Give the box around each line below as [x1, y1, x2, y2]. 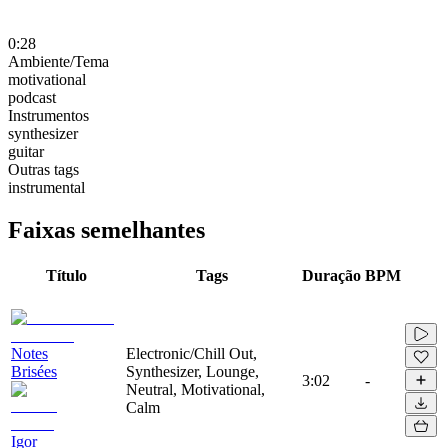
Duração [302, 266, 361, 284]
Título [46, 266, 87, 284]
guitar [8, 142, 44, 160]
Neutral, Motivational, [126, 380, 265, 398]
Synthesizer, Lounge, [126, 362, 259, 380]
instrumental [8, 178, 85, 196]
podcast [8, 88, 56, 106]
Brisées [11, 362, 57, 380]
